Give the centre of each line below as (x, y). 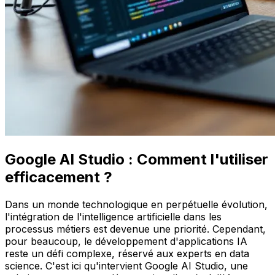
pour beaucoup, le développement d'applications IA (126, 241)
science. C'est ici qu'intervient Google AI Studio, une (126, 265)
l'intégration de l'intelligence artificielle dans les (113, 216)
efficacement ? (59, 177)
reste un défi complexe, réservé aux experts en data (127, 253)
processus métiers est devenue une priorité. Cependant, (135, 229)
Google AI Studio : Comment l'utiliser (137, 159)
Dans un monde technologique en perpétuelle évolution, (136, 204)
